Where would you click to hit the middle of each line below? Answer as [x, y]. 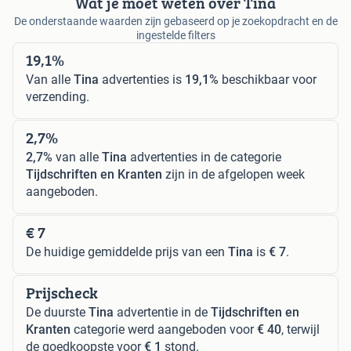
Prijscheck [62, 293]
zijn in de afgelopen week [233, 175]
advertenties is [142, 80]
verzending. [58, 97]
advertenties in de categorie [204, 157]
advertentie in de [162, 313]
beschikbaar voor [268, 80]
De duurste [57, 313]
